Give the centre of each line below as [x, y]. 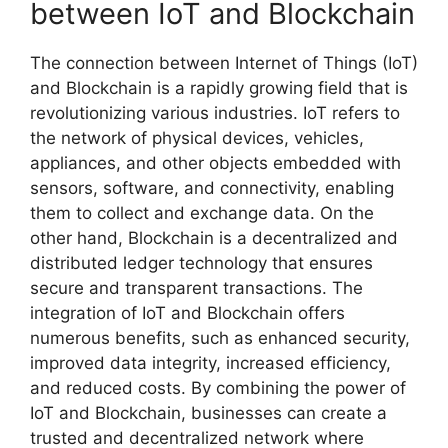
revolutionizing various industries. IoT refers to [215, 113]
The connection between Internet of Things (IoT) [224, 63]
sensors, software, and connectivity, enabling [212, 188]
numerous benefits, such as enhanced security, [220, 338]
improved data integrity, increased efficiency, [210, 363]
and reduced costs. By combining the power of [218, 388]
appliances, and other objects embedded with [215, 163]
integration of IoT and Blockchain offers [187, 313]
